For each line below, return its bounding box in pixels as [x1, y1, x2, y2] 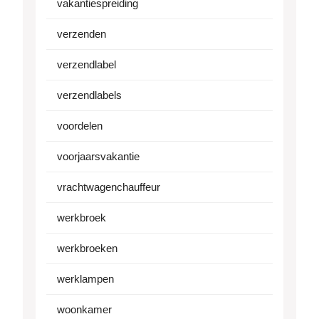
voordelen [57, 120, 103, 132]
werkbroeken [57, 242, 117, 255]
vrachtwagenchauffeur [57, 181, 160, 194]
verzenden [57, 28, 106, 41]
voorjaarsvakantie [57, 150, 140, 163]
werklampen [57, 273, 114, 286]
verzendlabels [57, 89, 122, 102]
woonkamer [57, 303, 112, 316]
